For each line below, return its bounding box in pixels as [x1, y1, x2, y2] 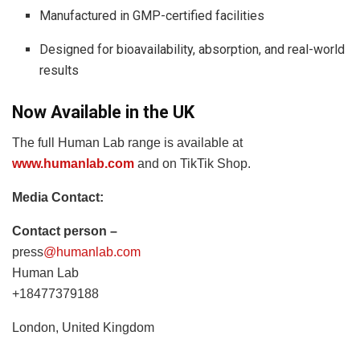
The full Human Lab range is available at [12, 136, 243, 150]
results [39, 62, 80, 78]
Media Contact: [12, 190, 104, 205]
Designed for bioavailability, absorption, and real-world [39, 41, 346, 57]
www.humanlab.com [12, 157, 134, 171]
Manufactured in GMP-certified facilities [39, 7, 265, 23]
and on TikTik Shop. [134, 157, 251, 171]
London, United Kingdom [12, 321, 154, 335]
